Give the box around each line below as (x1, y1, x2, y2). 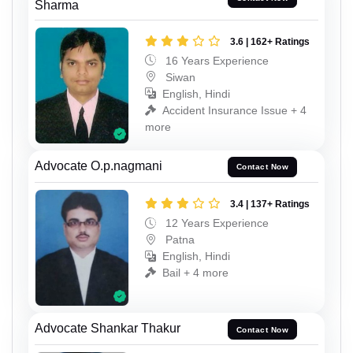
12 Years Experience (162, 216, 269, 229)
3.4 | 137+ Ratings (230, 198, 310, 210)
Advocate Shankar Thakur (35, 321, 180, 336)
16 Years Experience (162, 54, 269, 67)
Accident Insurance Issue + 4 (162, 103, 307, 117)
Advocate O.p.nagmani (35, 158, 162, 173)
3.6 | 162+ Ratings (230, 35, 310, 47)
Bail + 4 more (162, 266, 229, 279)
